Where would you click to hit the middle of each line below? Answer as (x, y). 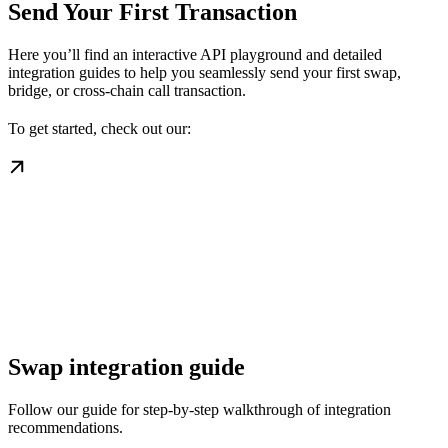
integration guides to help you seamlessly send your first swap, (204, 73)
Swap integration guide (126, 367)
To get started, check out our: (99, 129)
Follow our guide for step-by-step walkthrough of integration (199, 410)
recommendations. (65, 428)
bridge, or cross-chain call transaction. (127, 91)
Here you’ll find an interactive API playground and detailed (195, 55)
